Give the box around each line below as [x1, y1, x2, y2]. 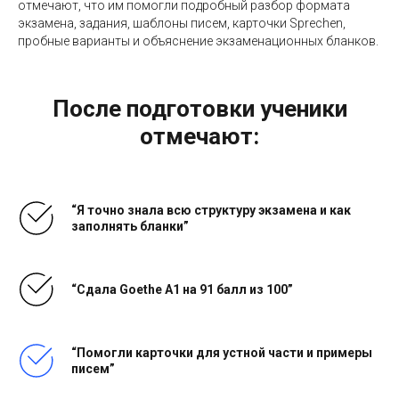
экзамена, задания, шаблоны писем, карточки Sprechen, [18, 16, 346, 31]
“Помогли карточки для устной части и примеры [71, 346, 372, 361]
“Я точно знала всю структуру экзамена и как [71, 203, 351, 218]
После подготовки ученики [52, 95, 347, 123]
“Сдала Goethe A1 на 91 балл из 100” [71, 282, 293, 297]
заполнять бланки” [71, 219, 189, 234]
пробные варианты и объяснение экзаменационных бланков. [18, 34, 379, 49]
